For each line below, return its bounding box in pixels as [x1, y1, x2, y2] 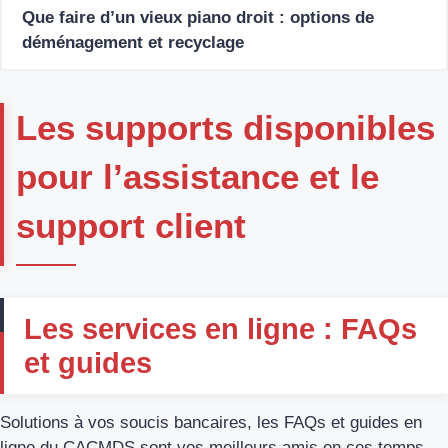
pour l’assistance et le [16, 156, 379, 196]
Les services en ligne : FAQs [24, 312, 417, 345]
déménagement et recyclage [22, 32, 244, 52]
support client [16, 205, 246, 245]
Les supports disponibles [16, 107, 435, 147]
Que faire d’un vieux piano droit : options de [22, 7, 374, 27]
